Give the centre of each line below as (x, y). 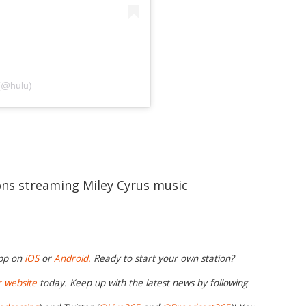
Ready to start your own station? (163, 259)
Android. (72, 259)
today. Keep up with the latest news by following (142, 283)
